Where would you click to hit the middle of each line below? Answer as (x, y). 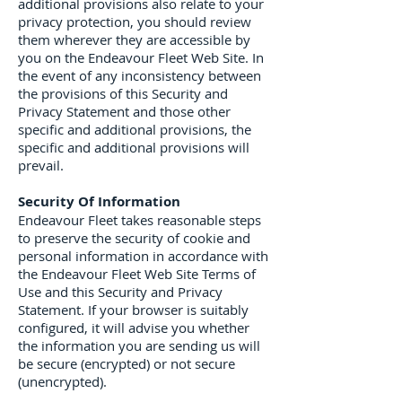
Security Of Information (99, 201)
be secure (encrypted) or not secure (127, 363)
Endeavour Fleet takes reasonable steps (140, 220)
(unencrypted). (62, 381)
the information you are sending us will (139, 345)
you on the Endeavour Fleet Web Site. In (141, 57)
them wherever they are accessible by (134, 39)
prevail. (41, 165)
